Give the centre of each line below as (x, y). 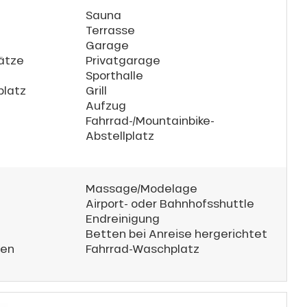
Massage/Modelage (142, 188)
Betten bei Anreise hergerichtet (176, 233)
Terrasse (110, 30)
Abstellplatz (120, 135)
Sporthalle (114, 75)
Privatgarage (123, 60)
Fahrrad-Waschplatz (143, 248)
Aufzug (106, 105)
